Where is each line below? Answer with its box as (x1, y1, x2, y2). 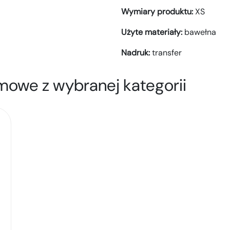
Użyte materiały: (121, 27, 184, 38)
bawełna (184, 27, 216, 38)
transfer (152, 47, 182, 59)
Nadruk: (121, 47, 152, 59)
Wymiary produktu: (121, 6, 195, 17)
